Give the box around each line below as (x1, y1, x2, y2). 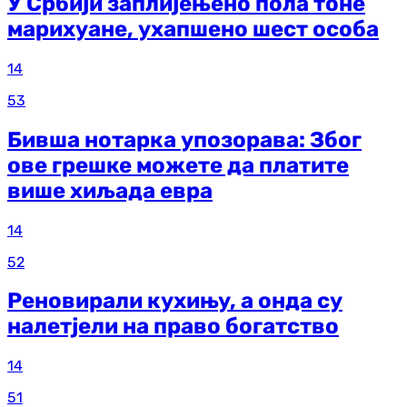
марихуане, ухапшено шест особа (7, 15, 379, 42)
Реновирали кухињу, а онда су (7, 288, 342, 314)
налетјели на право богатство (7, 313, 339, 340)
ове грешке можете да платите (7, 152, 349, 178)
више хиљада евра (7, 177, 213, 203)
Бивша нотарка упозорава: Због (7, 126, 362, 153)
